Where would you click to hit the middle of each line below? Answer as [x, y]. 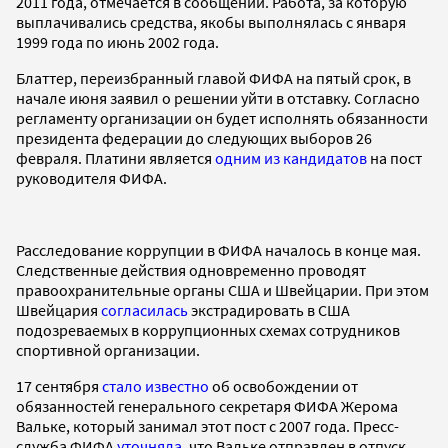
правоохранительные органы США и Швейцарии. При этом [222, 289]
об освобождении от [285, 385]
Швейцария [58, 309]
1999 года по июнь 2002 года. [117, 41]
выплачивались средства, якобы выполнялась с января [211, 21]
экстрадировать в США [269, 309]
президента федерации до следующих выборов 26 [194, 137]
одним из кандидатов [291, 157]
